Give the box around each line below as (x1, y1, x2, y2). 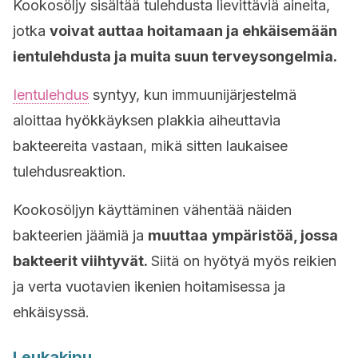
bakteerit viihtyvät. (13, 253, 151, 269)
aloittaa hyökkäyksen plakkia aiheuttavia (13, 112, 280, 129)
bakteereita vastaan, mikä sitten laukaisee (13, 137, 288, 154)
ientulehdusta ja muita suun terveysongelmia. (13, 48, 337, 65)
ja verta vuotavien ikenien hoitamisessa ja (13, 278, 285, 295)
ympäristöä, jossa (212, 227, 338, 244)
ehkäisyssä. (13, 304, 89, 320)
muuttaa (148, 227, 208, 244)
